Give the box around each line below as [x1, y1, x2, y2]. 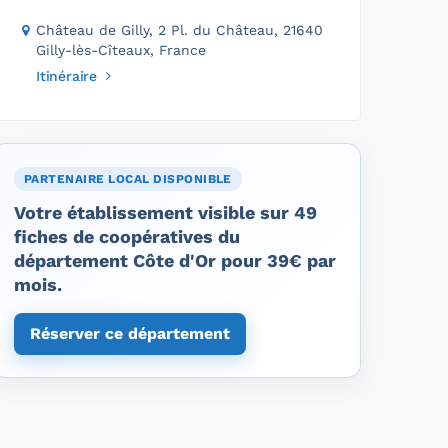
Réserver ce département [30, 323, 230, 343]
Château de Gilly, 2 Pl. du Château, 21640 [36, 21, 323, 38]
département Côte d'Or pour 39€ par [14, 249, 336, 271]
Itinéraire [36, 67, 97, 84]
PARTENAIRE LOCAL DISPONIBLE [24, 171, 232, 186]
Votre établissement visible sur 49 [14, 201, 317, 223]
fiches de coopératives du [14, 225, 240, 247]
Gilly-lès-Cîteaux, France [36, 41, 206, 58]
